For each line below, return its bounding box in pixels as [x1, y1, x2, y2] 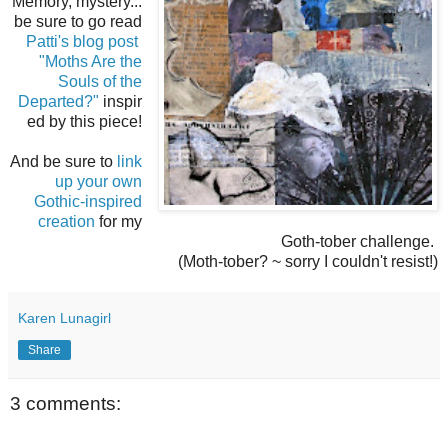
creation [38, 212, 96, 230]
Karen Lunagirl [18, 309, 111, 326]
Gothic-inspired [34, 192, 143, 210]
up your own [55, 172, 143, 190]
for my [95, 212, 143, 230]
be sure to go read [14, 12, 143, 30]
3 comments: [10, 392, 121, 414]
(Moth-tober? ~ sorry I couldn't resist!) [178, 252, 438, 270]
